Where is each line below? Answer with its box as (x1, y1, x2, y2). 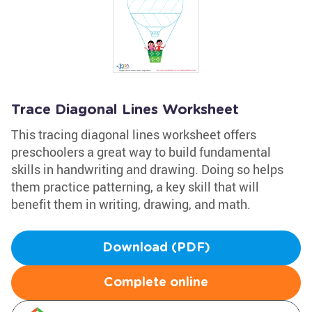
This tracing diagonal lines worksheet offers (11, 126, 256, 143)
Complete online (104, 276, 208, 289)
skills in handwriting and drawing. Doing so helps (11, 161, 283, 178)
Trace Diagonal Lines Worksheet (11, 103, 239, 117)
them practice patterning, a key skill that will (11, 178, 259, 195)
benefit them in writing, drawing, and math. (11, 196, 251, 212)
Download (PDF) (102, 242, 210, 254)
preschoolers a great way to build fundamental (11, 143, 271, 160)
